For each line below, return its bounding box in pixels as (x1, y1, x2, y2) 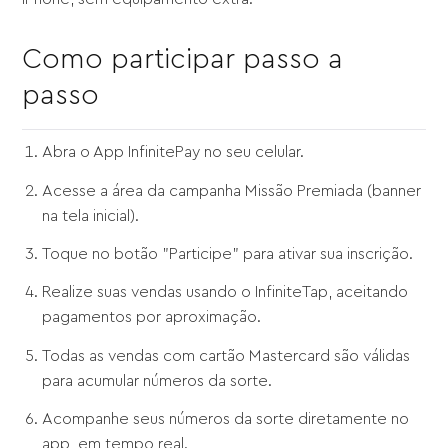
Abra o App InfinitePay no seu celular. (42, 144, 305, 161)
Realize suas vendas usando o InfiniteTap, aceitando (42, 284, 409, 301)
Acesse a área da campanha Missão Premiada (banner (42, 182, 422, 199)
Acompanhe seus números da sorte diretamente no (42, 411, 410, 428)
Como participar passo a (22, 45, 344, 74)
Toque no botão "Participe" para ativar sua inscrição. (42, 246, 414, 263)
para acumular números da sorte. (42, 372, 273, 389)
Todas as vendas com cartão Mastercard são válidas (42, 347, 411, 364)
